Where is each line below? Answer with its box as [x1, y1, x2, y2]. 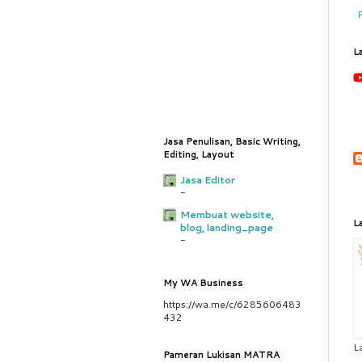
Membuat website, [180, 208, 274, 221]
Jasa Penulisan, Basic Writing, [163, 135, 301, 148]
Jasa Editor [180, 173, 235, 187]
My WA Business [163, 276, 243, 289]
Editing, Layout [163, 148, 234, 161]
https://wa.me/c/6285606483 [163, 297, 301, 311]
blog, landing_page [180, 221, 273, 234]
